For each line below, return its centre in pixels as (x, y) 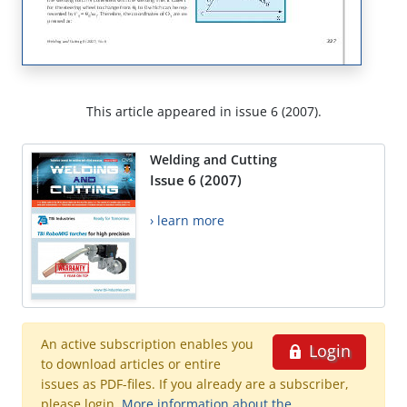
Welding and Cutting (213, 160)
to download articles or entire (131, 364)
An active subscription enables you (147, 344)
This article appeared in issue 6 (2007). (203, 112)
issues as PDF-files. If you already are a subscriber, (195, 384)
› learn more (187, 221)
